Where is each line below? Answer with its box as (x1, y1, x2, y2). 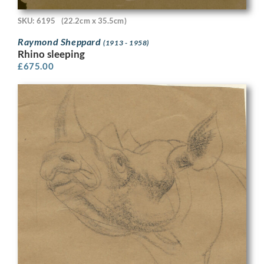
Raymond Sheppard (18, 35, 104, 47)
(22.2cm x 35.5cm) (61, 16, 127, 26)
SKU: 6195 (18, 16, 55, 26)
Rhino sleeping (18, 47, 85, 60)
